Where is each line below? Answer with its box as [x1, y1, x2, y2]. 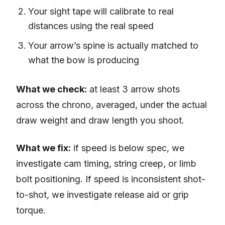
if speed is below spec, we [71, 143, 184, 154]
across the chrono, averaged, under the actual [16, 99, 207, 110]
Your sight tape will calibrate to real [28, 6, 174, 17]
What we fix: [16, 143, 71, 154]
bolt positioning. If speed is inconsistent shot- [16, 174, 205, 185]
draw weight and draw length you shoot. [16, 115, 184, 126]
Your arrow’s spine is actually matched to [28, 40, 198, 51]
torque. [16, 205, 46, 216]
